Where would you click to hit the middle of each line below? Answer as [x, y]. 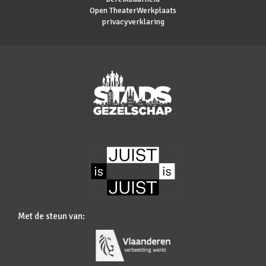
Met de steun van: [51, 216]
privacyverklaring [133, 22]
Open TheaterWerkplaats [133, 11]
